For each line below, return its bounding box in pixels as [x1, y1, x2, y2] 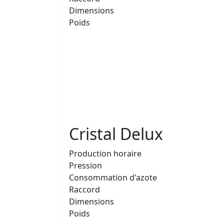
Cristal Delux [69, 122, 163, 144]
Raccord [69, 183, 100, 195]
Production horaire [69, 147, 141, 159]
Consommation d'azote [69, 171, 157, 183]
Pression [69, 159, 102, 171]
